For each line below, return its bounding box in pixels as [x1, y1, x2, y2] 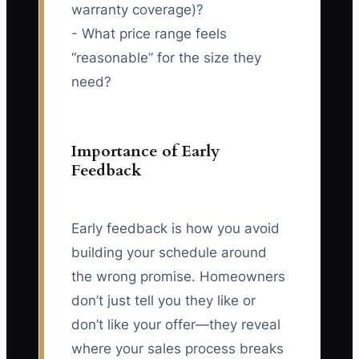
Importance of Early [71, 140, 220, 163]
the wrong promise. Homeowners [71, 268, 285, 285]
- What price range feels [71, 26, 227, 42]
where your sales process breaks [71, 341, 284, 357]
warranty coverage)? [71, 2, 204, 18]
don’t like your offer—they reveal [71, 317, 280, 333]
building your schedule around [71, 244, 267, 261]
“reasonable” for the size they [71, 50, 261, 67]
